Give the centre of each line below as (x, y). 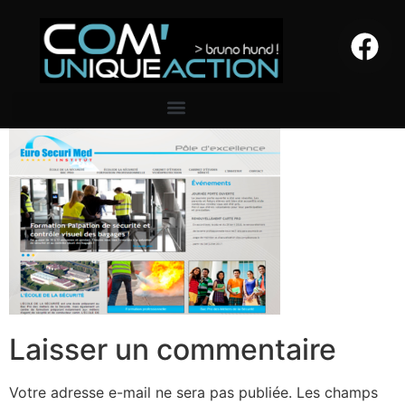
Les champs (337, 393)
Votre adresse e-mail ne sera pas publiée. (151, 393)
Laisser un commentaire (173, 350)
